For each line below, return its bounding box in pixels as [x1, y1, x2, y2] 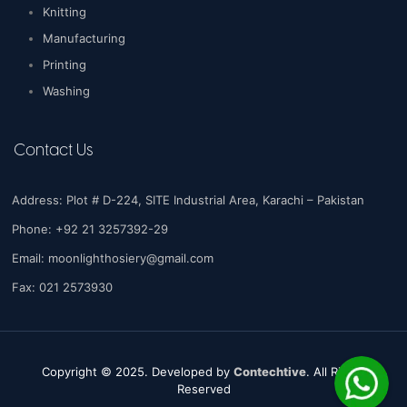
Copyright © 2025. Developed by [41, 364, 233, 379]
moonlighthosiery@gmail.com [48, 251, 213, 265]
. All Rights [305, 364, 366, 379]
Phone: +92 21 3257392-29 [12, 222, 168, 236]
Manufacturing [43, 31, 125, 45]
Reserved [176, 382, 231, 396]
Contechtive [233, 364, 306, 379]
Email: [12, 251, 48, 265]
